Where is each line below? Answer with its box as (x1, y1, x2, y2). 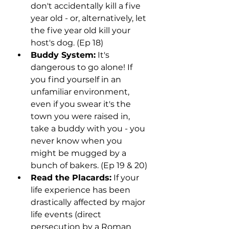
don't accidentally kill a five (31, 1, 143, 11)
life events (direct (31, 210, 103, 220)
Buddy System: (31, 50, 96, 60)
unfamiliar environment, (31, 87, 131, 97)
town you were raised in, (31, 111, 132, 122)
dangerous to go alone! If (31, 62, 134, 73)
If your (111, 173, 141, 183)
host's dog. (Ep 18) (31, 38, 103, 48)
